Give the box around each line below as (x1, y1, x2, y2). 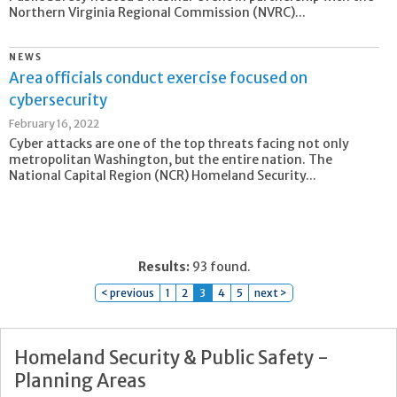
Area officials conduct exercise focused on (9, 68, 307, 88)
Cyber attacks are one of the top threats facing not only (9, 136, 349, 152)
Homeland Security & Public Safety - (14, 346, 329, 370)
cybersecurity (9, 90, 107, 110)
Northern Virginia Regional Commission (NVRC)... (9, 4, 306, 20)
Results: (137, 259, 190, 276)
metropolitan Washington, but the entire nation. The (9, 152, 332, 168)
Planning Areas (14, 370, 146, 393)
